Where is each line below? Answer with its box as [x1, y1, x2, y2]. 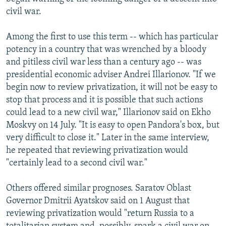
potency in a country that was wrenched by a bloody [6, 44, 206, 54]
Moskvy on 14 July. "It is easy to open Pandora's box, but [6, 120, 219, 130]
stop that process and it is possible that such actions [6, 95, 203, 105]
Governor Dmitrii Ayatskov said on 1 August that [6, 196, 190, 206]
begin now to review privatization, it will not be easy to [6, 82, 217, 92]
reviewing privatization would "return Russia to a [6, 208, 194, 218]
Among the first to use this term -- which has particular [6, 32, 218, 42]
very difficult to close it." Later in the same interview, [6, 133, 209, 143]
